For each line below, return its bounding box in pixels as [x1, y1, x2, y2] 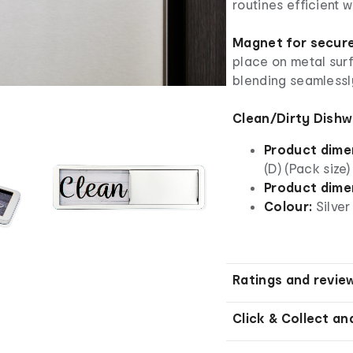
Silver [312, 198, 351, 214]
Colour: [264, 198, 313, 214]
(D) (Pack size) [264, 160, 351, 176]
